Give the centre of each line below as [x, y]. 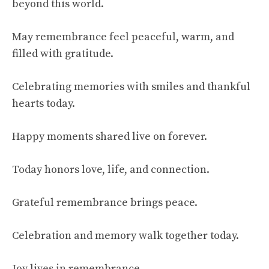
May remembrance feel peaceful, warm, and [123, 37]
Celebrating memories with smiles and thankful [131, 87]
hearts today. [44, 104]
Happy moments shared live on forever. [110, 137]
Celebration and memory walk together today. [125, 236]
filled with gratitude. [63, 54]
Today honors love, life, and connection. [111, 170]
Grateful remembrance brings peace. [105, 203]
